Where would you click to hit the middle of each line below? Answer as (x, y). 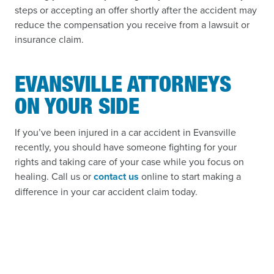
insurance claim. (49, 39)
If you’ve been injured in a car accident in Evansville (125, 132)
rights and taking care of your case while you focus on (129, 161)
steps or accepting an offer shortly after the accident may (136, 9)
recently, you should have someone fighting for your (126, 146)
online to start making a (190, 176)
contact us (116, 176)
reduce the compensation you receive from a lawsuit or (132, 24)
